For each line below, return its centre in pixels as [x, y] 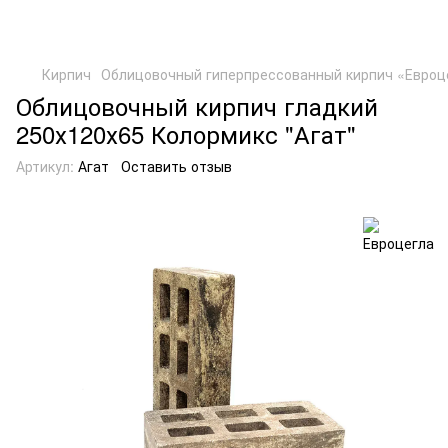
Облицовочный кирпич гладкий [197, 105]
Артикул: [45, 166]
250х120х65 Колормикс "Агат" [186, 133]
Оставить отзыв [176, 166]
